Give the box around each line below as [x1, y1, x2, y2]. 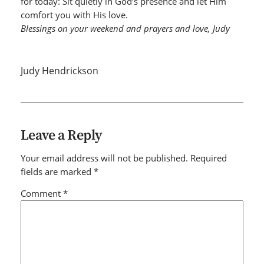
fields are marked [20, 165, 94, 177]
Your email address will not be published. [20, 151, 188, 164]
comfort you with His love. [20, 9, 128, 21]
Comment [20, 187, 63, 200]
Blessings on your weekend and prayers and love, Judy [20, 22, 232, 34]
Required [190, 151, 227, 164]
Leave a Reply [20, 125, 102, 144]
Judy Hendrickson [20, 64, 98, 77]
